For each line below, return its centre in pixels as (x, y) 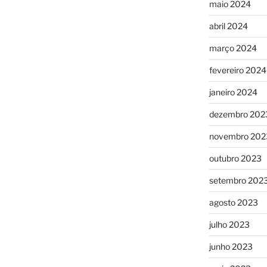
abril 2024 (228, 26)
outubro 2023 (235, 158)
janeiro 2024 (233, 92)
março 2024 (233, 48)
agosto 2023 (233, 202)
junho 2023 (231, 246)
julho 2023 (229, 224)
